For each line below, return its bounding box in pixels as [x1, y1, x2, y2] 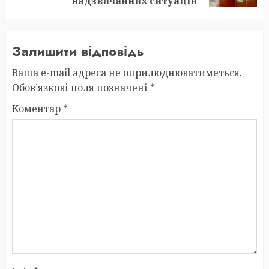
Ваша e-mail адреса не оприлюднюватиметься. [12, 66, 242, 80]
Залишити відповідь [12, 41, 144, 61]
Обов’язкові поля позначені [12, 81, 150, 95]
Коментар [12, 102, 63, 116]
